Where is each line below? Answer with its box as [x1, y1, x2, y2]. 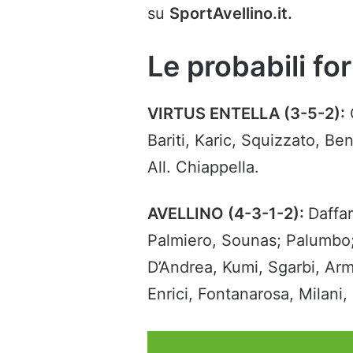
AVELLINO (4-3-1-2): [147, 204, 308, 224]
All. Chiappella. [147, 158, 259, 177]
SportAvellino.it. [169, 4, 292, 24]
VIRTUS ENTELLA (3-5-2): [147, 104, 345, 124]
